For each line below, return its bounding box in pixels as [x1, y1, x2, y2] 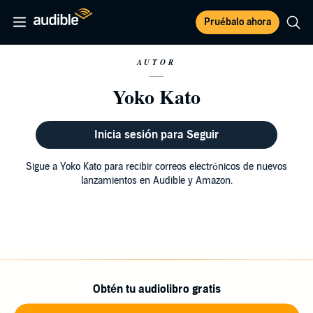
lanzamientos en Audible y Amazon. [80, 175, 233, 187]
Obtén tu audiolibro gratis [92, 282, 221, 296]
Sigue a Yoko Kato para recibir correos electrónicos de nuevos [26, 161, 287, 173]
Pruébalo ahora [204, 16, 271, 28]
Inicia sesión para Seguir [94, 128, 219, 142]
